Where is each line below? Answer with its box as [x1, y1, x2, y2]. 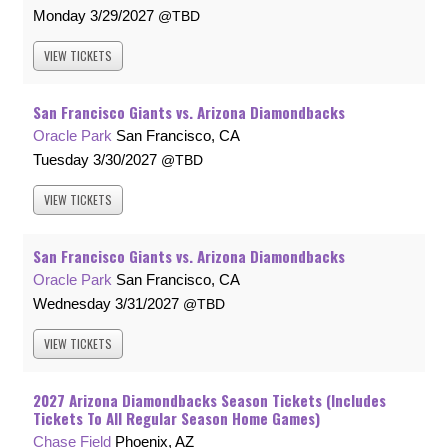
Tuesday [33, 151, 89, 169]
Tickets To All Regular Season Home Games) [33, 407, 320, 430]
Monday [33, 7, 86, 25]
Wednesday [33, 295, 111, 313]
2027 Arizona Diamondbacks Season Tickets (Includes [33, 389, 386, 412]
